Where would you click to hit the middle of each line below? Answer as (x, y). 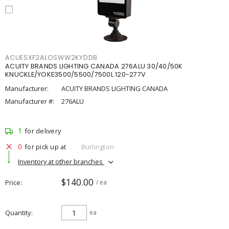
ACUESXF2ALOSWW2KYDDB (51, 58)
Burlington (97, 146)
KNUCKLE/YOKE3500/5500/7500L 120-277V (75, 74)
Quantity (18, 213)
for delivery (43, 131)
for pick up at (45, 146)
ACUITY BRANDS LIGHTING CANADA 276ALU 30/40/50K (94, 66)
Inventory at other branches (61, 161)
